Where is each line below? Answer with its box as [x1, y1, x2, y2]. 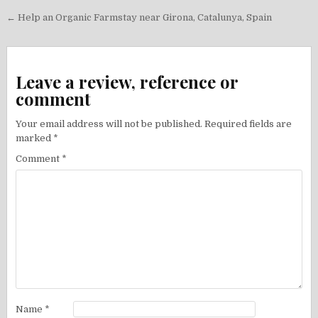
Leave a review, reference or [16, 70, 238, 93]
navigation [6, 26, 105, 53]
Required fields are [204, 118, 292, 129]
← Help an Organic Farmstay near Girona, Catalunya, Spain [6, 12, 273, 23]
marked [16, 132, 54, 143]
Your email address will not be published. [16, 118, 203, 129]
